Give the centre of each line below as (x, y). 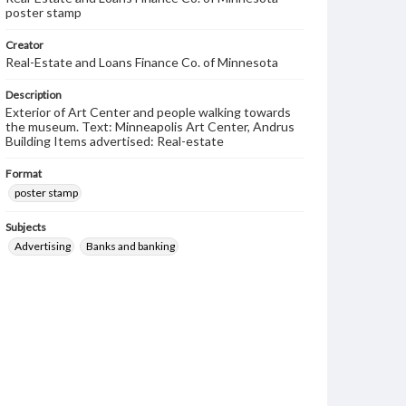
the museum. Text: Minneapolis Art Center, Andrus (150, 126)
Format (24, 174)
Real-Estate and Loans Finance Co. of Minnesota (142, 62)
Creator (24, 45)
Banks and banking (130, 246)
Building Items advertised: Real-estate (115, 141)
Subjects (26, 227)
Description (34, 95)
